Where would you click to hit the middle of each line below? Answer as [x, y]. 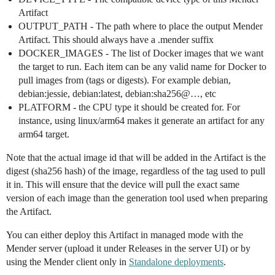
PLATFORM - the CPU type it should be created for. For [129, 107]
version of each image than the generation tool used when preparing [137, 198]
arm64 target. [44, 134]
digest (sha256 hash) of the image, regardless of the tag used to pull [136, 171]
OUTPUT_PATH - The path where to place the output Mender [141, 26]
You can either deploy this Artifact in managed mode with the [125, 235]
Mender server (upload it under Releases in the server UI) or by [128, 249]
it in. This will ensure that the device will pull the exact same [123, 185]
